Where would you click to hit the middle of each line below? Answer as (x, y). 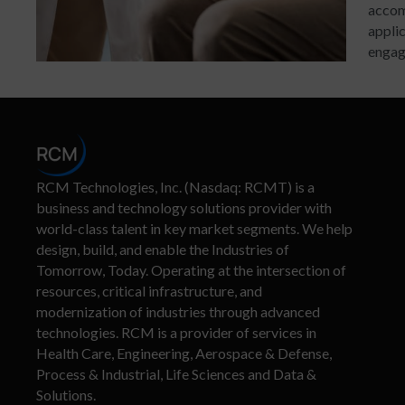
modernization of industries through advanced (178, 311)
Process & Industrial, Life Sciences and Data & (176, 373)
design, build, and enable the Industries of (162, 249)
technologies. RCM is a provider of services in (176, 332)
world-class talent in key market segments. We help (194, 228)
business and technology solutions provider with (184, 207)
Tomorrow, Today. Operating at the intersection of (191, 269)
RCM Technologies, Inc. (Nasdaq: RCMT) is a (175, 186)
